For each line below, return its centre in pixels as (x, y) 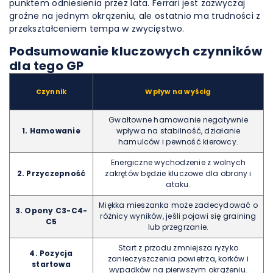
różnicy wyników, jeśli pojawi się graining (178, 216)
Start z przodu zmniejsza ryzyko (178, 248)
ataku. (178, 184)
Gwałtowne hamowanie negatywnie (178, 120)
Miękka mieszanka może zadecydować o (178, 205)
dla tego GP (47, 66)
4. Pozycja (51, 253)
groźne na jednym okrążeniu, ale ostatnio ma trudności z (135, 16)
